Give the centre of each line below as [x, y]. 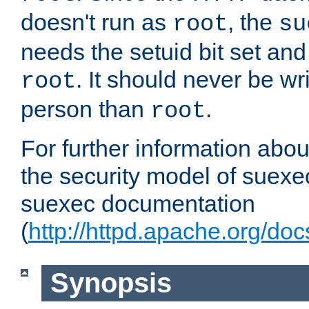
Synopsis [111, 283]
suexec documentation [138, 204]
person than [86, 109]
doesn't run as [97, 22]
